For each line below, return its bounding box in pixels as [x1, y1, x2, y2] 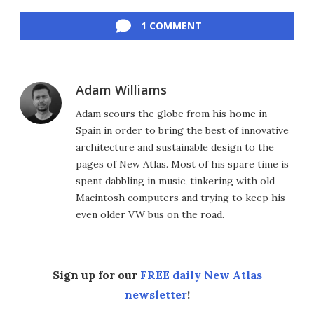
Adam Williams [76, 81, 167, 98]
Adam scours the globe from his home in [76, 107, 267, 120]
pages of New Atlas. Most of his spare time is [76, 157, 289, 170]
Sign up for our [52, 267, 140, 282]
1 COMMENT [140, 18, 202, 32]
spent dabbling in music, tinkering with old [76, 174, 275, 187]
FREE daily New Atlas [139, 267, 262, 282]
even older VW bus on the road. [76, 207, 224, 221]
